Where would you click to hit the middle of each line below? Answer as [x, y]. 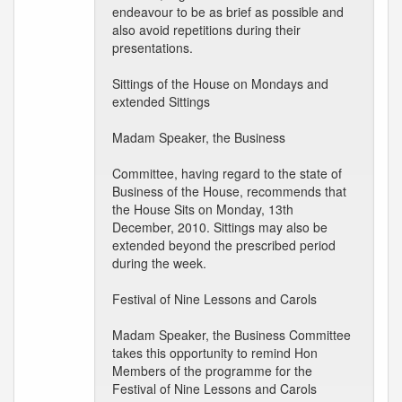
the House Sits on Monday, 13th [203, 209]
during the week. [159, 263]
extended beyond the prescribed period [224, 245]
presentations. [153, 48]
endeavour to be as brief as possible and [228, 12]
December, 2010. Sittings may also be [220, 227]
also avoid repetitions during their [206, 30]
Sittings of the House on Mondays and [220, 83]
